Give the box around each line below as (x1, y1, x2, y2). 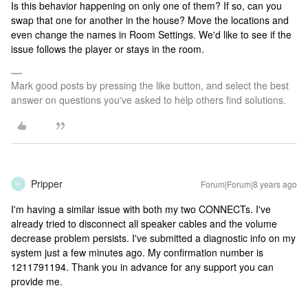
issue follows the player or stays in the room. (11, 42, 204, 56)
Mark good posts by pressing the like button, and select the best (11, 78, 289, 92)
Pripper (31, 177, 63, 190)
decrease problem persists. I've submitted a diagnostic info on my (11, 231, 296, 245)
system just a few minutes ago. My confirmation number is (11, 245, 263, 259)
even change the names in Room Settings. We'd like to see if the (11, 27, 291, 41)
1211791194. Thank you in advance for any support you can (11, 260, 274, 274)
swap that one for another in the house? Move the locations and (11, 13, 289, 27)
